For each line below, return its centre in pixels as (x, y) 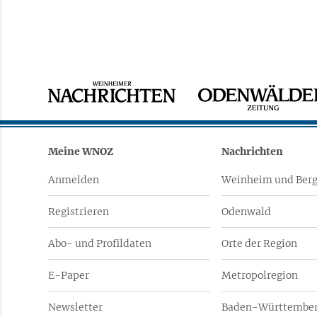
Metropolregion (259, 275)
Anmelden (73, 179)
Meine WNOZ (80, 151)
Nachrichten (252, 151)
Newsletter (75, 307)
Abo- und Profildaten (99, 243)
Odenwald (246, 211)
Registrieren (78, 211)
